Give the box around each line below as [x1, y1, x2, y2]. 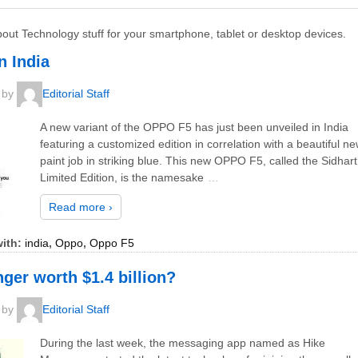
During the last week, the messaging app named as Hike [40, 336, 325, 350]
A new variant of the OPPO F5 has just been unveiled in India [40, 121, 348, 134]
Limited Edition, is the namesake [40, 171, 204, 185]
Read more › [49, 200, 113, 213]
